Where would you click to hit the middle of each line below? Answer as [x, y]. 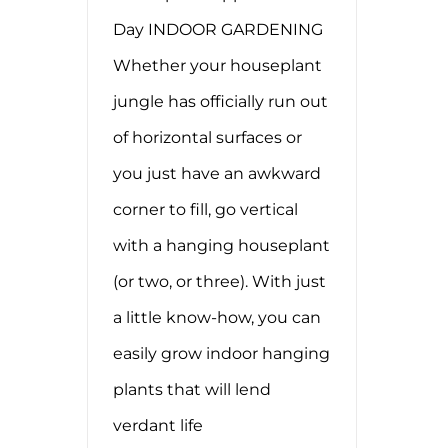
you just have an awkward [217, 173]
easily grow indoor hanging [221, 353]
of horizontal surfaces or [207, 137]
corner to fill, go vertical [205, 209]
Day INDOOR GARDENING [218, 29]
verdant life [158, 425]
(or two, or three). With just [219, 281]
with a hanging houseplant [221, 245]
